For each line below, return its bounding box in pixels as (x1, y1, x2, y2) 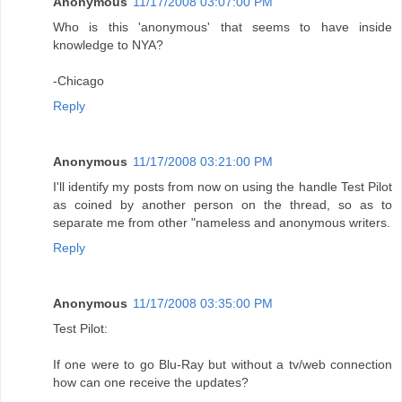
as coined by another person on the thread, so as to (53, 197, 392, 213)
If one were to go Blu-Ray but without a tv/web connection (53, 357, 392, 372)
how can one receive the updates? (53, 375, 249, 390)
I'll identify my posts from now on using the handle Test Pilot (53, 179, 392, 195)
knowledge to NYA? (53, 38, 163, 53)
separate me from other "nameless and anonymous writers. (53, 215, 390, 231)
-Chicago (53, 74, 104, 89)
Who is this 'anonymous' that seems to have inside (53, 20, 392, 35)
